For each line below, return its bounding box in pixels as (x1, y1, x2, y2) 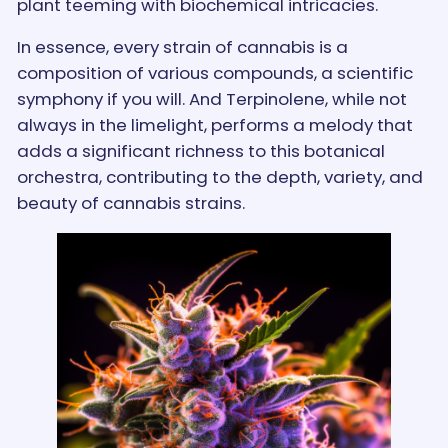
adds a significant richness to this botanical (16, 139, 385, 164)
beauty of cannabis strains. (16, 191, 245, 216)
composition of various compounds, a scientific (16, 61, 413, 86)
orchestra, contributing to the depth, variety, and (16, 165, 423, 190)
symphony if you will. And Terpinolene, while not (16, 87, 407, 112)
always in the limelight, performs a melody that (16, 113, 413, 138)
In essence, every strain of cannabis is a (16, 35, 348, 60)
